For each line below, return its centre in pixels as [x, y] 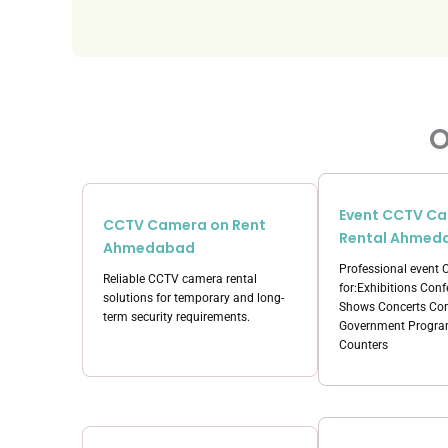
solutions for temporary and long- [193, 297]
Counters [363, 345]
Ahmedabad [149, 247]
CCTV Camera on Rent [184, 224]
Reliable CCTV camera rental [180, 278]
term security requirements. [176, 316]
